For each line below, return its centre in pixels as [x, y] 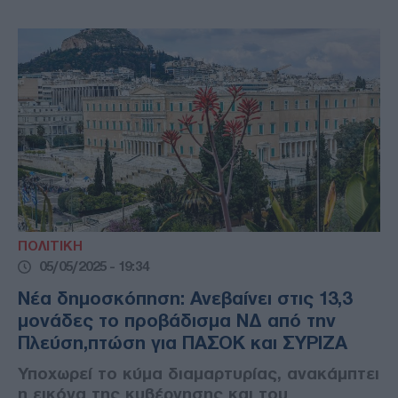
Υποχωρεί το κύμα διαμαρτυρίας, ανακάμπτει [199, 374]
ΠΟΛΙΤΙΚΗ [50, 247]
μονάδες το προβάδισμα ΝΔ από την [177, 321]
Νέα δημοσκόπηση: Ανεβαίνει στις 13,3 [185, 299]
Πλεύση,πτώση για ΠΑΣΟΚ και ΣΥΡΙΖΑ [183, 343]
